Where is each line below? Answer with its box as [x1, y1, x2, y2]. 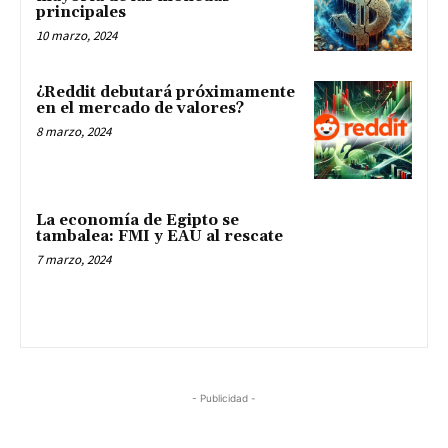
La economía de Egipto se [36, 210, 239, 230]
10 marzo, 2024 [36, 27, 117, 45]
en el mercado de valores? [36, 99, 244, 119]
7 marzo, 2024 [36, 250, 111, 268]
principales [36, 3, 126, 23]
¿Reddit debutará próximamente [36, 83, 295, 103]
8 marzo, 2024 [36, 123, 111, 141]
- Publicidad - [192, 391, 256, 404]
